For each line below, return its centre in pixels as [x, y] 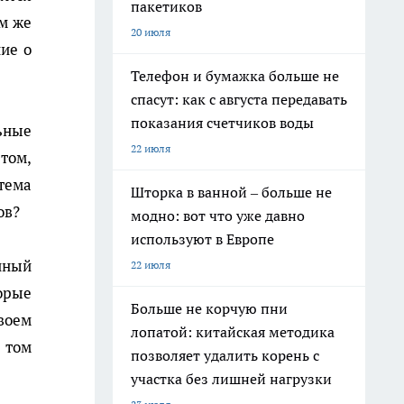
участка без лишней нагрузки [231, 379]
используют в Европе [202, 239]
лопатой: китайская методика [233, 332]
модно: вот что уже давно [218, 216]
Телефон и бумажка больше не [235, 76]
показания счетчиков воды [222, 123]
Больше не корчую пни [209, 308]
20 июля [151, 32]
